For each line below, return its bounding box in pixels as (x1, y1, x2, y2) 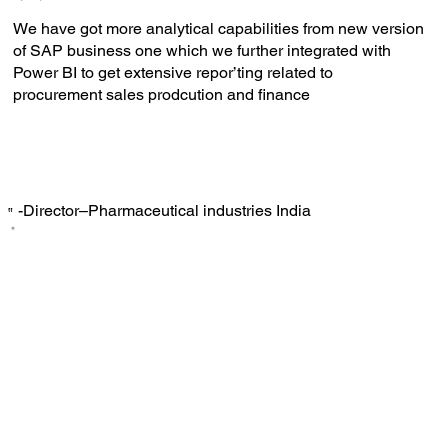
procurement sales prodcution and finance (12, 84, 310, 104)
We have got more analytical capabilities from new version (12, 18, 424, 38)
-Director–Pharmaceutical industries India (17, 201, 311, 221)
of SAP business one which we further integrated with (12, 40, 391, 60)
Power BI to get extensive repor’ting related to (12, 62, 333, 82)
